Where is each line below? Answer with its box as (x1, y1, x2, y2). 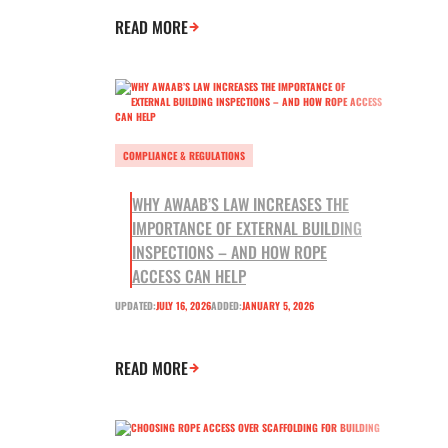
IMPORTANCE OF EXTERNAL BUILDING (132, 216, 362, 241)
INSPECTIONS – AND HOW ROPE (132, 240, 327, 265)
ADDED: (211, 298, 242, 314)
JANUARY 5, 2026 (242, 298, 314, 314)
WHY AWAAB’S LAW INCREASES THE (132, 192, 349, 217)
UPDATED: (115, 298, 156, 314)
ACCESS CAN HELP (132, 264, 246, 289)
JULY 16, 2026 (156, 298, 211, 314)
